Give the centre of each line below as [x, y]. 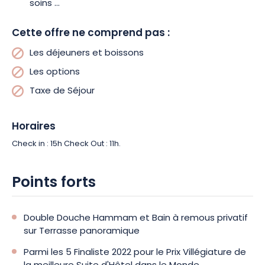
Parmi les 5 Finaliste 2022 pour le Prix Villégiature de [135, 253]
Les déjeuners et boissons [87, 54]
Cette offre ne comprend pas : [91, 33]
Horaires [34, 127]
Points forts [54, 183]
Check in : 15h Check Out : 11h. [66, 144]
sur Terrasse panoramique [82, 232]
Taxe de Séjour [62, 91]
